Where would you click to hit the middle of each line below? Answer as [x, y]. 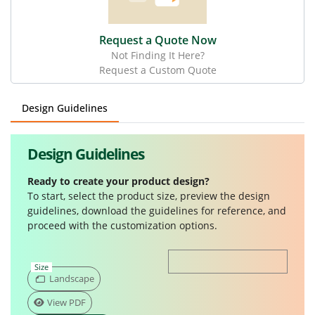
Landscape [72, 279]
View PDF [66, 303]
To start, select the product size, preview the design [149, 196]
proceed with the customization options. [122, 226]
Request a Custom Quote [157, 70]
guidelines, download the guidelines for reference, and [157, 211]
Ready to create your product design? [118, 181]
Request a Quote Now [157, 40]
